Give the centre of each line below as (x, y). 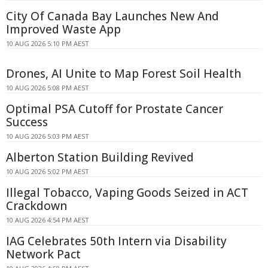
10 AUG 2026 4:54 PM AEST (48, 220)
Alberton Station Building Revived (100, 158)
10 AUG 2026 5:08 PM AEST (48, 88)
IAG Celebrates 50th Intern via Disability (116, 241)
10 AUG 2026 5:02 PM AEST (48, 172)
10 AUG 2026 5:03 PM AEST (48, 136)
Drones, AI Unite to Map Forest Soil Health (124, 74)
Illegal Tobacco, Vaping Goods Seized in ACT (127, 193)
